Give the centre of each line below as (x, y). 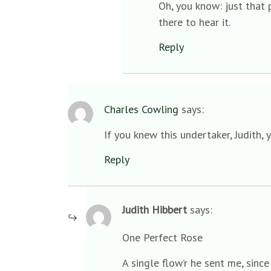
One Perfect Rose (162, 238)
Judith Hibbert (155, 209)
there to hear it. (194, 22)
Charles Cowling (141, 109)
